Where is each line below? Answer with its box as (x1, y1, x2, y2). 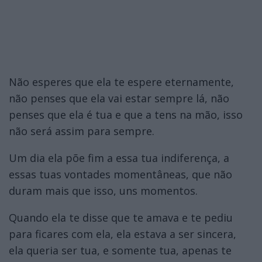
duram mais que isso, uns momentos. (9, 183, 198, 198)
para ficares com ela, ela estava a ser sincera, (9, 226, 236, 241)
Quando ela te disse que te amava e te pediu (9, 210, 233, 225)
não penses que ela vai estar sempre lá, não (9, 91, 229, 105)
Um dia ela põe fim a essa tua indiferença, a (9, 150, 229, 165)
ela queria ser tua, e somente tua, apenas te (9, 243, 232, 257)
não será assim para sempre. (9, 123, 154, 138)
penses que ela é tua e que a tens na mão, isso (9, 107, 243, 122)
